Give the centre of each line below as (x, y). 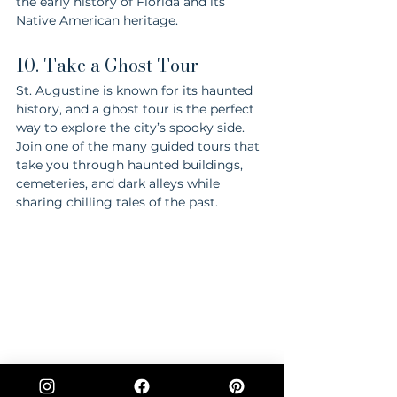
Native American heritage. (97, 20)
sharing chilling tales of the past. (117, 202)
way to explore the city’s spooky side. (132, 127)
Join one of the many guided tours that (140, 146)
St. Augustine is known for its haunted (136, 90)
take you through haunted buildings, (131, 164)
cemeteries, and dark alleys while (120, 183)
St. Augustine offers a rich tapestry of (133, 383)
